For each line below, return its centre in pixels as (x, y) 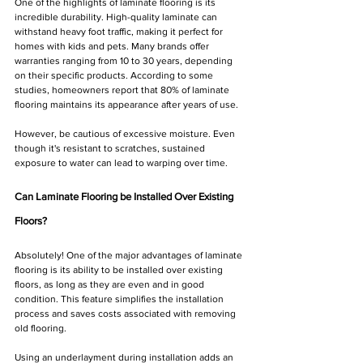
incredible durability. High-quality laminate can (117, 17)
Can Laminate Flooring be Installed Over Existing (125, 197)
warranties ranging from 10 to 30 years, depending (125, 61)
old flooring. (41, 329)
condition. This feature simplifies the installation (120, 299)
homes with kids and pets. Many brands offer (113, 47)
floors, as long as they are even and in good (111, 285)
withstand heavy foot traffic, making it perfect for (120, 32)
